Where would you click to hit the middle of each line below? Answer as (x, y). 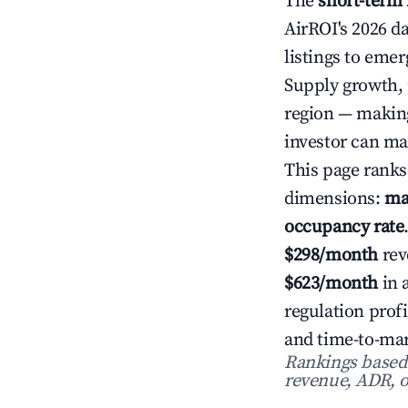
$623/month (331, 284)
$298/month (331, 255)
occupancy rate (344, 227)
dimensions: (335, 199)
